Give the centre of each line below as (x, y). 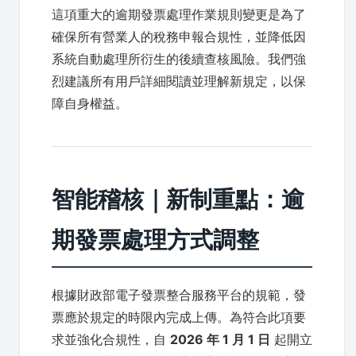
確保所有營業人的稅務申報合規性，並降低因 (179, 37)
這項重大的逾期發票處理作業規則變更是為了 (179, 14)
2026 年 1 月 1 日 (220, 339)
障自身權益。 (90, 103)
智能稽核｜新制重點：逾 (178, 199)
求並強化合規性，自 (111, 339)
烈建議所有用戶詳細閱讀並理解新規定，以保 (179, 81)
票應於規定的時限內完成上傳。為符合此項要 (179, 317)
